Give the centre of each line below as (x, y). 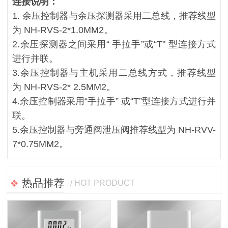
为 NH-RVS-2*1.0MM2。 (64, 30)
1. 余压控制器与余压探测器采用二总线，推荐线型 (114, 16)
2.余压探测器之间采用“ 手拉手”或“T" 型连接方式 (114, 44)
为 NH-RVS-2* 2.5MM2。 (64, 87)
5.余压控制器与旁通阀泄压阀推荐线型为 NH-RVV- (114, 130)
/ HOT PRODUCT (103, 183)
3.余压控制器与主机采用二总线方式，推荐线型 (114, 73)
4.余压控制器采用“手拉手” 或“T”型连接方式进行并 (114, 101)
